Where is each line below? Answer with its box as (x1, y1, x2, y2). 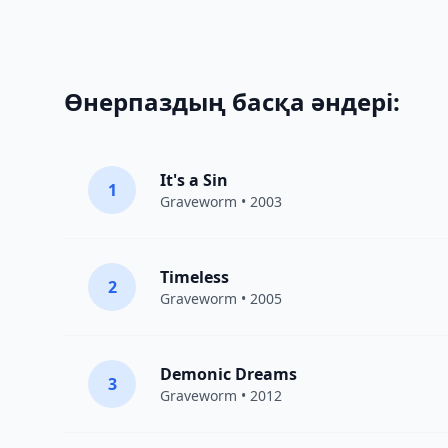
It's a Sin (160, 169, 228, 191)
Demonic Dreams (160, 363, 297, 385)
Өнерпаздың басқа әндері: (64, 85, 400, 118)
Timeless (160, 266, 229, 288)
